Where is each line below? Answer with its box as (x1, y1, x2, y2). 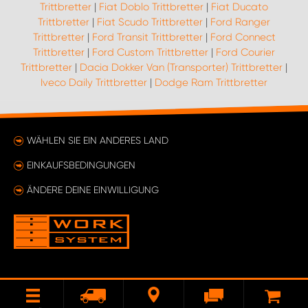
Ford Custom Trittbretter (92, 46, 208, 58)
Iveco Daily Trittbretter (41, 76, 147, 89)
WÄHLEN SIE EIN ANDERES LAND (27, 135, 168, 146)
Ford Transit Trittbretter (91, 31, 203, 43)
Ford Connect (210, 31, 276, 43)
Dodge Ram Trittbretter (155, 76, 267, 89)
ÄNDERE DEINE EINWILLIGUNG (27, 184, 159, 195)
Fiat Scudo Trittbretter (97, 16, 203, 28)
